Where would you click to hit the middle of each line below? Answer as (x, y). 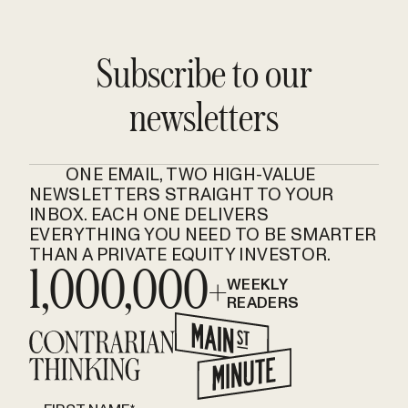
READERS (263, 302)
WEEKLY (258, 284)
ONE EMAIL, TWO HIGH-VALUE (191, 174)
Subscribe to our (204, 72)
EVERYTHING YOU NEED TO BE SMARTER (203, 234)
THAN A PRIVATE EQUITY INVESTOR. (180, 254)
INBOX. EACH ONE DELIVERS (149, 214)
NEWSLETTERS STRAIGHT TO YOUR (182, 194)
